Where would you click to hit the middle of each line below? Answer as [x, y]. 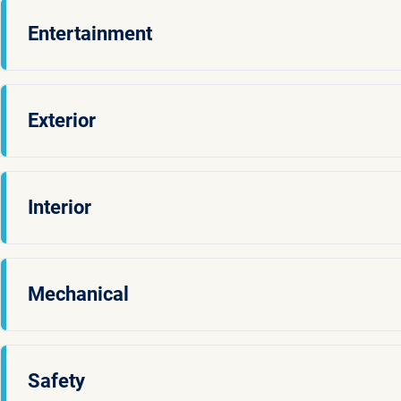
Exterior [62, 120]
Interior [60, 207]
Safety [56, 380]
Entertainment [90, 33]
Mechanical [78, 294]
